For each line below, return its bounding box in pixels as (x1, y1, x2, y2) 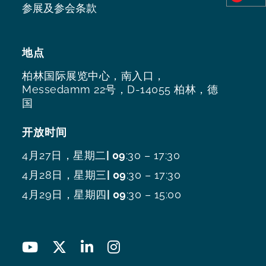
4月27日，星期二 (22, 149, 106, 162)
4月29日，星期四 (22, 188, 107, 201)
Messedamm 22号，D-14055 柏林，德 (22, 83, 218, 96)
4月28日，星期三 (22, 169, 107, 182)
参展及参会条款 (22, 2, 97, 15)
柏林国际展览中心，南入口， (22, 69, 165, 83)
